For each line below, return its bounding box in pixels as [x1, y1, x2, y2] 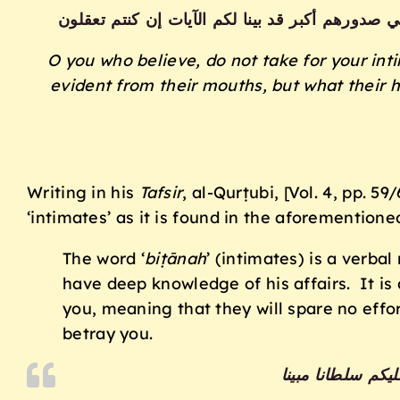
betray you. [62, 323, 154, 345]
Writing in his [27, 182, 139, 204]
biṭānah [145, 248, 207, 270]
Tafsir [138, 182, 183, 204]
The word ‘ [62, 248, 145, 270]
